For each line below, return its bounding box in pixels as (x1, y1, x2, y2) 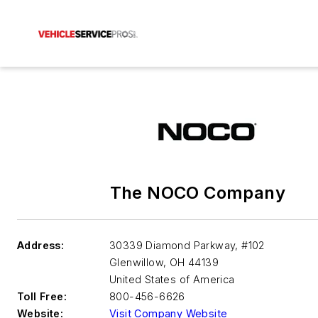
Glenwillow (109, 256, 164, 268)
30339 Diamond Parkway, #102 (109, 239, 265, 251)
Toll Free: (17, 290, 67, 302)
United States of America (109, 273, 235, 285)
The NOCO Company (109, 182, 286, 203)
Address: (17, 239, 65, 251)
